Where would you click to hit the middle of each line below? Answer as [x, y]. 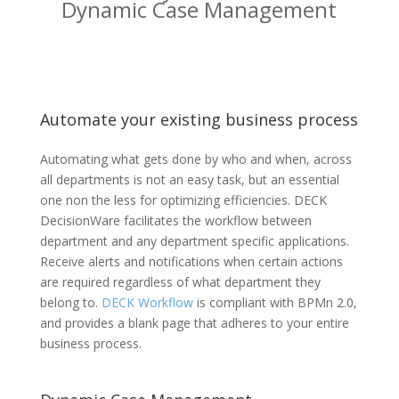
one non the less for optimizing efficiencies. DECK [183, 200]
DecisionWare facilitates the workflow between [175, 220]
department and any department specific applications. [194, 241]
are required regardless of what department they [180, 282]
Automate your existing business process [199, 119]
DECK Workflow [147, 302]
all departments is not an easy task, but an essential [189, 179]
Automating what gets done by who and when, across [195, 159]
